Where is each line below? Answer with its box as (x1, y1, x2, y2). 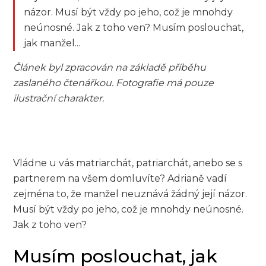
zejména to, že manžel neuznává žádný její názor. (13, 188, 248, 199)
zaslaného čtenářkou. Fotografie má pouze (13, 77, 214, 88)
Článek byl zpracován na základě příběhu (13, 61, 207, 73)
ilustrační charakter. (13, 92, 104, 104)
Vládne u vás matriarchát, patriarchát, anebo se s (13, 157, 243, 169)
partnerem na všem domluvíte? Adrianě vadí (13, 172, 227, 184)
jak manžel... (24, 37, 81, 49)
